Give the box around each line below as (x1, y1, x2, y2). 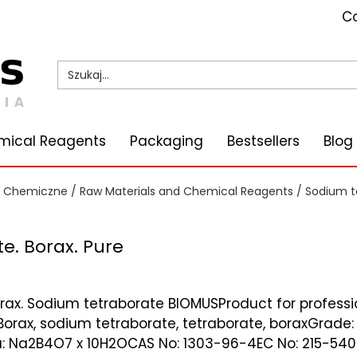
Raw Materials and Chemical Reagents (80, 182, 293, 199)
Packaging (130, 131, 203, 151)
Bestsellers (227, 131, 300, 151)
